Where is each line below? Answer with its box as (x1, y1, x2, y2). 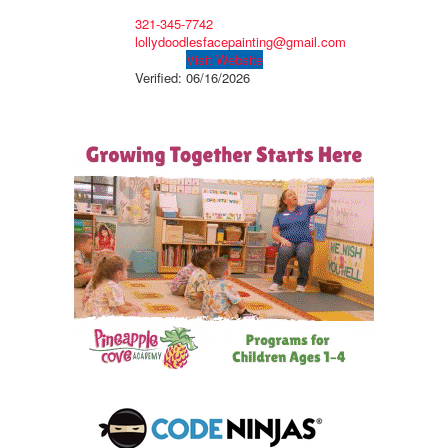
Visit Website (185, 50, 263, 70)
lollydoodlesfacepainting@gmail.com (134, 32, 346, 52)
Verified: (134, 68, 186, 88)
